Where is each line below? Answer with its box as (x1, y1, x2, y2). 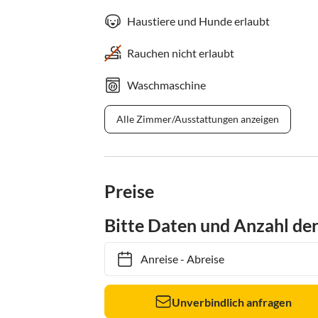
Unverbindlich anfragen (172, 295, 292, 309)
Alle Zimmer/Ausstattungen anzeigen (116, 113, 279, 126)
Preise (104, 180, 154, 202)
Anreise (133, 252, 171, 266)
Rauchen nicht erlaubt (127, 46, 234, 60)
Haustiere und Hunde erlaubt (127, 14, 270, 28)
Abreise (180, 252, 217, 266)
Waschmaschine (127, 78, 206, 92)
